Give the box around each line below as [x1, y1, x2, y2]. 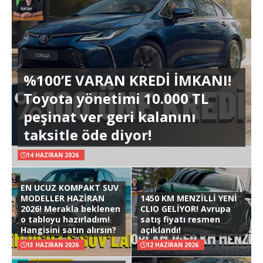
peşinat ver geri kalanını [23, 106, 196, 126]
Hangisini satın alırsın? [21, 224, 116, 235]
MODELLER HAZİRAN [21, 192, 104, 204]
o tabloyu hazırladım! [21, 213, 110, 225]
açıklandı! [140, 224, 181, 235]
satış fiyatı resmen [140, 213, 220, 225]
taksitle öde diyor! [23, 124, 151, 144]
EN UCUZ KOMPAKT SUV [21, 181, 119, 193]
